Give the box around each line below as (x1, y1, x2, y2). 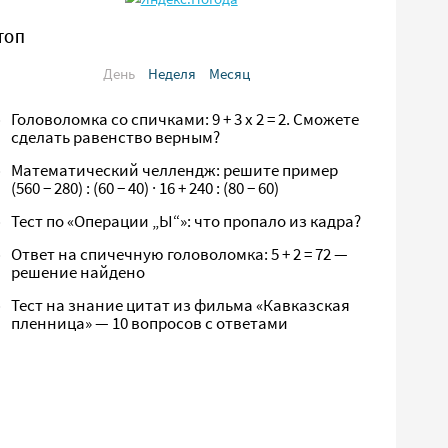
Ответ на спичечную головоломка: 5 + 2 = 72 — (11, 244, 349, 265)
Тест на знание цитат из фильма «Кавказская (11, 295, 351, 316)
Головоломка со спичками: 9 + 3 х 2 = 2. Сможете (11, 109, 360, 130)
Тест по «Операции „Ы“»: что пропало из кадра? (11, 211, 362, 232)
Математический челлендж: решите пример (11, 160, 339, 181)
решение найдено (11, 262, 146, 283)
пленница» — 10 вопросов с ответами (11, 313, 289, 334)
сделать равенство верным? (11, 127, 221, 148)
